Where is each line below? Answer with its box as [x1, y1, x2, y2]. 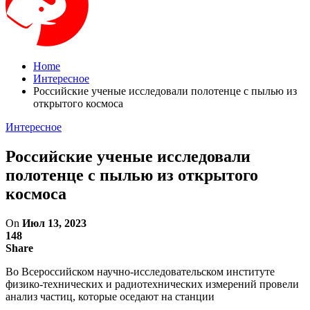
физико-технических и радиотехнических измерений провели [6, 277, 299, 290]
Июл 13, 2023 [22, 217, 86, 229]
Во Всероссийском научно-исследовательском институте [6, 265, 275, 277]
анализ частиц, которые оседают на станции [6, 290, 215, 302]
